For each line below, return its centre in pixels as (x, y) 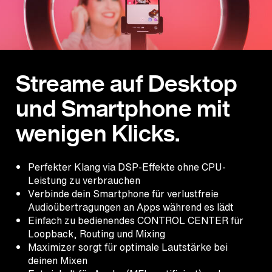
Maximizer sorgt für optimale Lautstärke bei (128, 247)
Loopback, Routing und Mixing (97, 234)
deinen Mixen (58, 261)
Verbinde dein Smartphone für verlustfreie (123, 194)
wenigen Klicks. (98, 134)
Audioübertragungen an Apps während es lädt (131, 207)
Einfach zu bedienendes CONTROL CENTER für (136, 221)
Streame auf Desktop (127, 84)
